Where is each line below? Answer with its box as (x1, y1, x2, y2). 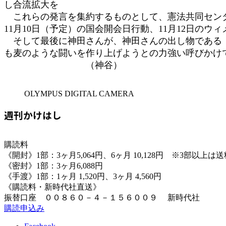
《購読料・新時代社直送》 (4, 183, 101, 192)
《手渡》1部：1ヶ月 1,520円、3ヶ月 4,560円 (4, 172, 161, 181)
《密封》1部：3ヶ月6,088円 (4, 161, 103, 171)
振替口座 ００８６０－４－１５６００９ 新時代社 (4, 193, 200, 202)
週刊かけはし (4, 107, 62, 122)
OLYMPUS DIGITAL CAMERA (24, 89, 134, 98)
